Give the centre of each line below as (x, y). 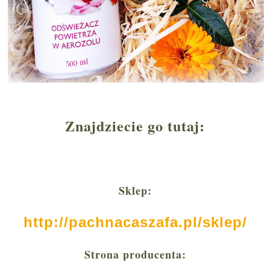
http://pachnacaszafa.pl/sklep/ (135, 222)
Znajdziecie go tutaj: (135, 126)
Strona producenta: (135, 255)
